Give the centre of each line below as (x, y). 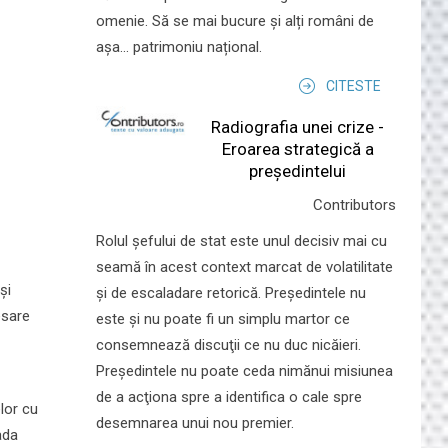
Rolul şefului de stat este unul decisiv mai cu (241, 240)
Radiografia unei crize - (298, 126)
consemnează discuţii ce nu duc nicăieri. (228, 344)
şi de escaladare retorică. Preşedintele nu (231, 292)
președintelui (298, 170)
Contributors (354, 204)
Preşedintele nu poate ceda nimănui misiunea (244, 370)
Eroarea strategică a (297, 148)
